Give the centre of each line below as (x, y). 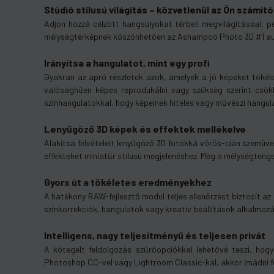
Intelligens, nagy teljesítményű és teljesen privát (155, 235)
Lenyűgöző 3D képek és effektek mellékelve (145, 129)
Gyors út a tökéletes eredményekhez (128, 182)
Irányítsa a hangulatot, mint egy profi (127, 63)
